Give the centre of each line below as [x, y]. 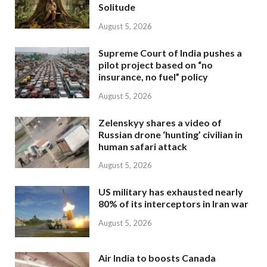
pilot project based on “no [156, 64]
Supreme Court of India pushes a [170, 52]
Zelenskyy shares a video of [160, 122]
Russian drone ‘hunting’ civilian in [170, 134]
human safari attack [143, 146]
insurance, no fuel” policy [153, 76]
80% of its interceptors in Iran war [173, 204]
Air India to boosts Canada [157, 258]
